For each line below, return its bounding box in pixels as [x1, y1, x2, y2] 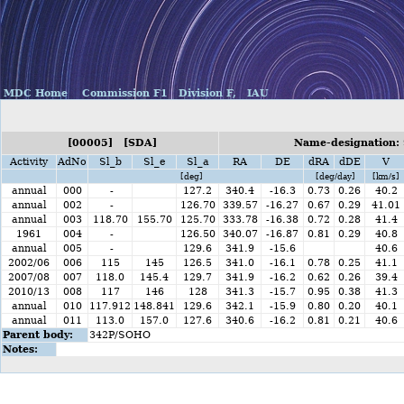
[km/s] [372, 171, 399, 181]
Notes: [3, 344, 38, 355]
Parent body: [3, 329, 73, 341]
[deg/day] [313, 171, 355, 181]
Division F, [175, 87, 236, 99]
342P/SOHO [89, 329, 151, 341]
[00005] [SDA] [63, 137, 157, 149]
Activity [6, 156, 51, 168]
